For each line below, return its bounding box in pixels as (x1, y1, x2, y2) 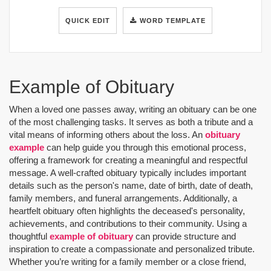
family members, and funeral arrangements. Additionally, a (9, 192, 237, 203)
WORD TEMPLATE (140, 16, 206, 24)
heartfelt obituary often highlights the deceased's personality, (9, 205, 245, 216)
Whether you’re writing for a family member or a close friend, (9, 256, 246, 267)
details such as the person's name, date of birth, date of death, (9, 180, 253, 191)
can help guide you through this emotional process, (44, 142, 246, 152)
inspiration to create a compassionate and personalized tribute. (9, 243, 255, 254)
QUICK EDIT (65, 16, 110, 24)
